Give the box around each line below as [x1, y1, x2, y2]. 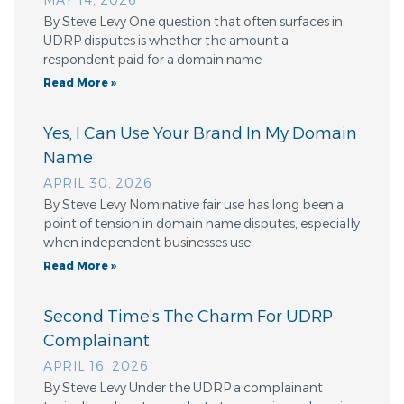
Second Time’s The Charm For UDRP [43, 307, 333, 327]
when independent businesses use [43, 234, 251, 252]
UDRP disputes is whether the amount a [43, 32, 289, 50]
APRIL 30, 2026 [43, 175, 152, 192]
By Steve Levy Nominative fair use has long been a [43, 197, 344, 214]
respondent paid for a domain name [43, 51, 262, 69]
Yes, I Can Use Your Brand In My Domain [43, 124, 357, 144]
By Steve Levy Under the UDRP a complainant [43, 380, 323, 397]
